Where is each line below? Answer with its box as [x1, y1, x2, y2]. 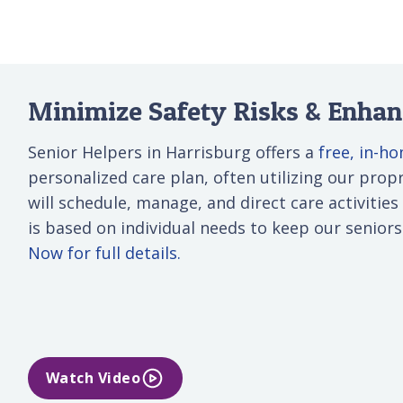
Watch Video [46, 368, 141, 389]
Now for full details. [28, 241, 181, 264]
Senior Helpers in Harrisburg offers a [28, 140, 318, 163]
